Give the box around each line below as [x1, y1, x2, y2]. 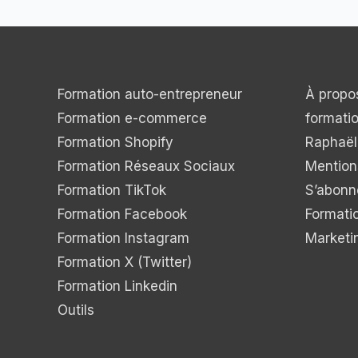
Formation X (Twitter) [58, 254, 192, 271]
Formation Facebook [58, 206, 187, 223]
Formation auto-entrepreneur [58, 86, 242, 103]
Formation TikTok [58, 182, 166, 199]
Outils [58, 302, 94, 319]
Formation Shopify [58, 134, 173, 151]
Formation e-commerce [58, 110, 207, 127]
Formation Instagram [58, 230, 189, 247]
